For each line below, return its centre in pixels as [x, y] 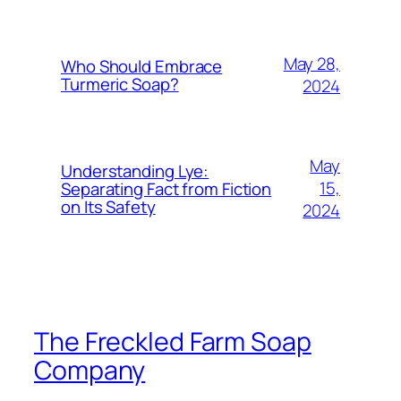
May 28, [311, 63]
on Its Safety [108, 206]
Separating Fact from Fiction [166, 188]
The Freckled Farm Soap [173, 341]
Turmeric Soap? [120, 84]
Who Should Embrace [142, 66]
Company [90, 370]
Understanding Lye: [135, 171]
